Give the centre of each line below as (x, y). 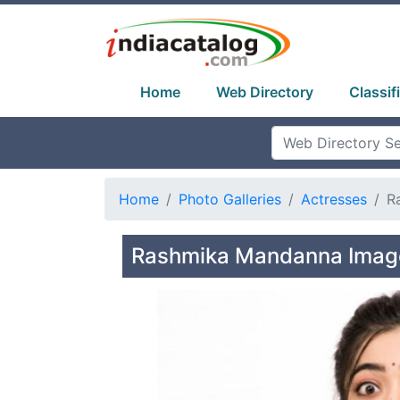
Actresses (334, 199)
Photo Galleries (230, 199)
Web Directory (265, 92)
